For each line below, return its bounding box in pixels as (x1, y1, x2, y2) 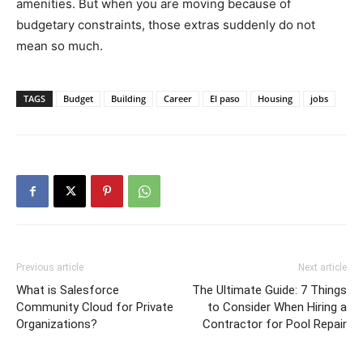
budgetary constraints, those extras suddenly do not (16, 17, 315, 33)
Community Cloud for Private (16, 300, 173, 315)
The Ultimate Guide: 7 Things (192, 283, 347, 298)
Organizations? (16, 317, 97, 332)
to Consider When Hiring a (207, 300, 347, 315)
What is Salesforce (16, 283, 119, 298)
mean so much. (16, 38, 103, 54)
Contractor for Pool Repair (203, 317, 347, 332)
